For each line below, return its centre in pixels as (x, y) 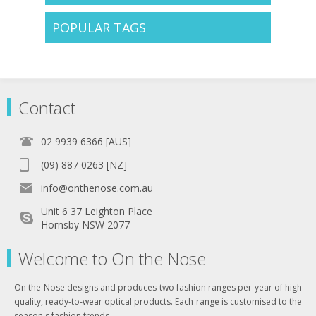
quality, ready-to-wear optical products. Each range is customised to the (158, 301)
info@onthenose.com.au (97, 188)
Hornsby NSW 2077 (85, 224)
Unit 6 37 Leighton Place (97, 211)
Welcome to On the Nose (112, 258)
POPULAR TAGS (99, 27)
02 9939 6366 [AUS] (86, 141)
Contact (47, 107)
